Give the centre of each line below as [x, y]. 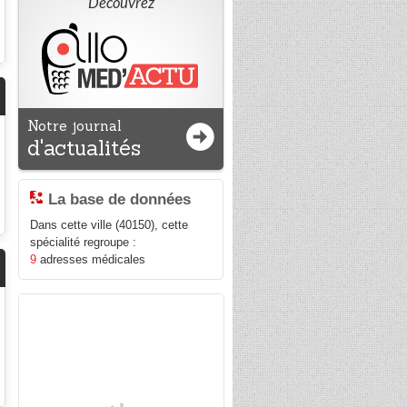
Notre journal [75, 126]
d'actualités [84, 148]
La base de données [120, 199]
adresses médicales [91, 260]
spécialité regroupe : [84, 243]
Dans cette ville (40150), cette [109, 225]
